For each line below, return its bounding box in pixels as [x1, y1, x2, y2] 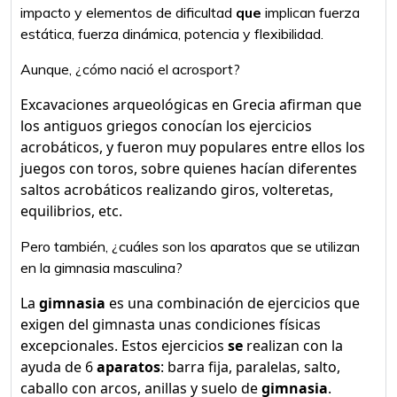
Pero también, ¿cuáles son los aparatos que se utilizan [20, 237, 360, 255]
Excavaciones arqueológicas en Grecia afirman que [20, 95, 362, 114]
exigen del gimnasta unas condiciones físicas [20, 315, 321, 334]
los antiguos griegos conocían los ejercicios [20, 116, 312, 136]
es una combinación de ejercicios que [105, 293, 360, 313]
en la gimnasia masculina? [20, 259, 183, 276]
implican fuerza [261, 4, 360, 21]
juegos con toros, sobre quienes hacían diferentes [20, 159, 357, 178]
